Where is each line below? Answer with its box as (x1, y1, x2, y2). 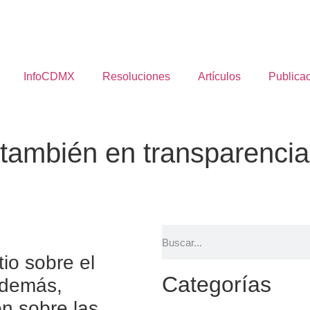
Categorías (162, 272, 271, 297)
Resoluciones (102, 71, 170, 82)
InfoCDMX (24, 71, 75, 82)
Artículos (198, 71, 241, 82)
